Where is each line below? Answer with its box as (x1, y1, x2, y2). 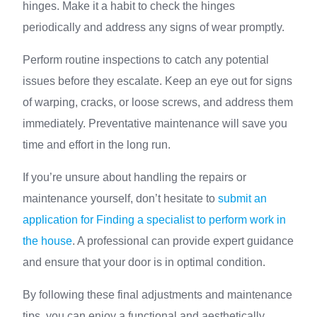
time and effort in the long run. (23, 139, 171, 151)
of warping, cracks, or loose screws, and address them (23, 96, 293, 108)
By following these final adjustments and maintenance (23, 289, 292, 301)
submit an (218, 192, 267, 204)
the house (23, 235, 72, 247)
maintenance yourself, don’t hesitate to (23, 192, 218, 204)
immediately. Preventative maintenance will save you (23, 117, 287, 129)
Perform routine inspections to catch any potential (23, 54, 269, 66)
